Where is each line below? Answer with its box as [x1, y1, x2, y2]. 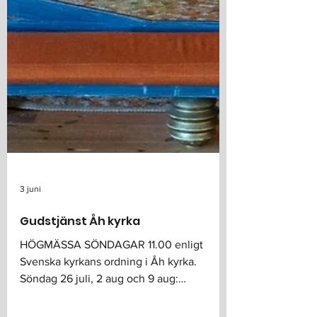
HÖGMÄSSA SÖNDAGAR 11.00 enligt [20, 270, 203, 282]
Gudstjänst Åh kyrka [20, 244, 140, 260]
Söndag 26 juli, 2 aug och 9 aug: [20, 304, 178, 316]
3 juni [20, 215, 41, 225]
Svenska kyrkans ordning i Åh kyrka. [20, 287, 197, 299]
